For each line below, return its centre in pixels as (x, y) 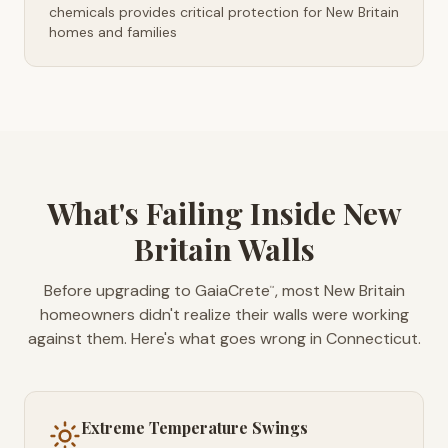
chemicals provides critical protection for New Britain (224, 12)
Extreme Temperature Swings (194, 427)
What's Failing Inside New (224, 213)
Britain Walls (224, 249)
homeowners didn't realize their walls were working (224, 314)
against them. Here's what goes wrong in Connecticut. (224, 338)
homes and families (113, 32)
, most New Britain (339, 290)
